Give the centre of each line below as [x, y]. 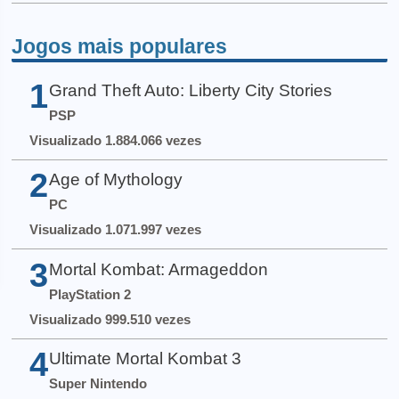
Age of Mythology [115, 180]
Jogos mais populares [120, 47]
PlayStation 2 [90, 294]
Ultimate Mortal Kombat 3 [145, 358]
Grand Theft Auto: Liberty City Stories [190, 91]
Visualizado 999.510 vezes [110, 319]
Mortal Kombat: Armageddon [158, 269]
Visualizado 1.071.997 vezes [115, 230]
